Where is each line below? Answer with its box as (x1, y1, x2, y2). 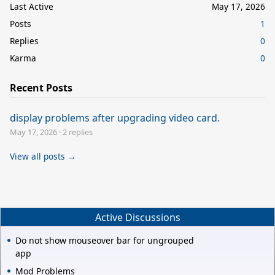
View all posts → (10, 150, 76, 162)
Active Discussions (95, 210, 180, 224)
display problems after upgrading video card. (10, 110, 220, 125)
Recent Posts (10, 80, 72, 95)
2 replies (63, 126, 93, 137)
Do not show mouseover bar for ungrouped (15, 234, 194, 247)
